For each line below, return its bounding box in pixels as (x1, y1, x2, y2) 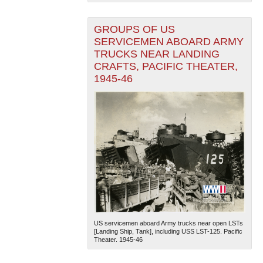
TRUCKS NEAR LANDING (93, 48, 220, 60)
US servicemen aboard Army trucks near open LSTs (93, 219, 243, 227)
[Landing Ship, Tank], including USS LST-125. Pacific (93, 227, 242, 235)
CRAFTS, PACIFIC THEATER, (93, 60, 238, 73)
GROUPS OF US (93, 23, 175, 36)
